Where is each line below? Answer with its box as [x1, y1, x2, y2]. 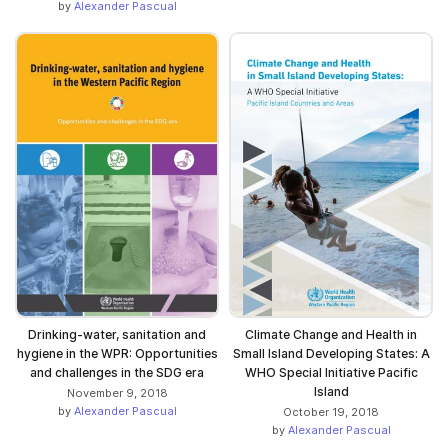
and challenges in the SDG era [30, 364, 204, 380]
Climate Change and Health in [245, 326, 417, 342]
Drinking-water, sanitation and [28, 326, 206, 342]
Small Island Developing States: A [232, 345, 430, 361]
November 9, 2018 [66, 385, 168, 400]
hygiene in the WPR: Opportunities [16, 345, 218, 361]
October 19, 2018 [283, 404, 379, 419]
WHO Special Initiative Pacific [244, 364, 418, 380]
